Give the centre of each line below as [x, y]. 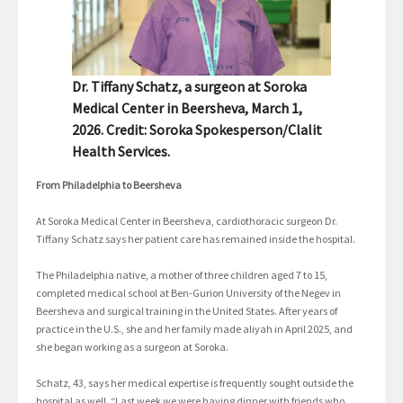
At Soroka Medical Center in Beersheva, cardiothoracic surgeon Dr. [187, 221]
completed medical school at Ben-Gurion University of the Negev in [188, 293]
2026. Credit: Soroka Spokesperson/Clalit [197, 130]
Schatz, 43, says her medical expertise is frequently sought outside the [195, 383]
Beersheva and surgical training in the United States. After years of [187, 311]
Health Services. [121, 152]
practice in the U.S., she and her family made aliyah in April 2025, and [194, 329]
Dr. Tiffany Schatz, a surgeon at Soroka [189, 87]
